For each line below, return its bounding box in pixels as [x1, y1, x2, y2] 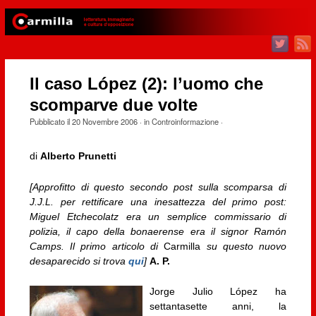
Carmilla [164, 240, 201, 252]
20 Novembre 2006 [71, 116, 138, 128]
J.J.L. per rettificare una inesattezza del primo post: [29, 195, 287, 207]
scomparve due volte [29, 96, 197, 115]
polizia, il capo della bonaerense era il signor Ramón [29, 225, 287, 237]
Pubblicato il [29, 116, 72, 128]
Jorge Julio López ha [149, 286, 287, 298]
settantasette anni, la [149, 300, 287, 312]
